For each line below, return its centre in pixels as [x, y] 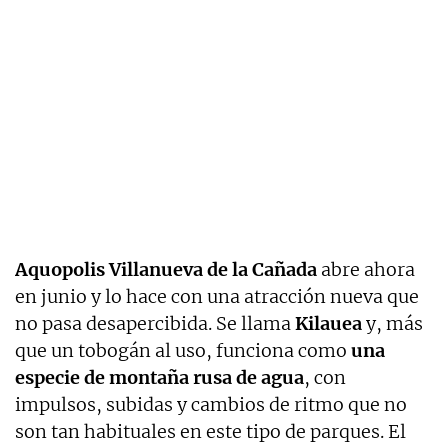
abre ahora [366, 270]
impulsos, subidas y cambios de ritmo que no [211, 405]
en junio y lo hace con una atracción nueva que [217, 297]
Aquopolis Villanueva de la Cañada [166, 270]
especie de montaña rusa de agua [159, 378]
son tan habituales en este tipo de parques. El [210, 432]
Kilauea [328, 324]
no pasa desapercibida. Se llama [155, 324]
